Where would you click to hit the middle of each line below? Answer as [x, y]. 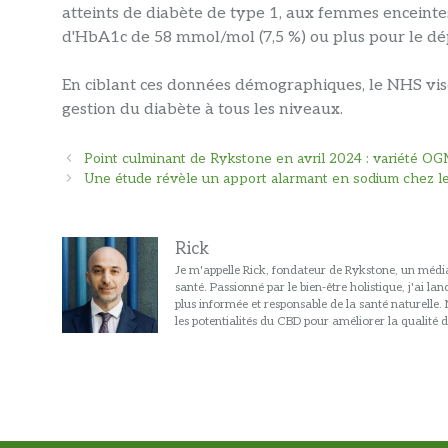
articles [84, 198]
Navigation [95, 158]
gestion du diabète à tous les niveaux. [202, 109]
